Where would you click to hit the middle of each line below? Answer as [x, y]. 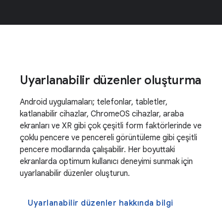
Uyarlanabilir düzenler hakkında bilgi [101, 203]
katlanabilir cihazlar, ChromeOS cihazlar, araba [102, 114]
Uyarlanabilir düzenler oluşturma [111, 80]
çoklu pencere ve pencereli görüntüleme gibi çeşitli [109, 138]
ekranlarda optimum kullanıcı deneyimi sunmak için [106, 162]
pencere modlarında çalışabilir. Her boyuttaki [97, 150]
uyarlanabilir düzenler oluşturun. [75, 173]
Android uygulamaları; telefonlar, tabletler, [94, 102]
